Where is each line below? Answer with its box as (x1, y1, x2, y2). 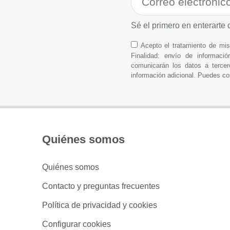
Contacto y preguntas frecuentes (42, 182, 160, 190)
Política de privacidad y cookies (42, 201, 157, 209)
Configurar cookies (42, 220, 111, 228)
